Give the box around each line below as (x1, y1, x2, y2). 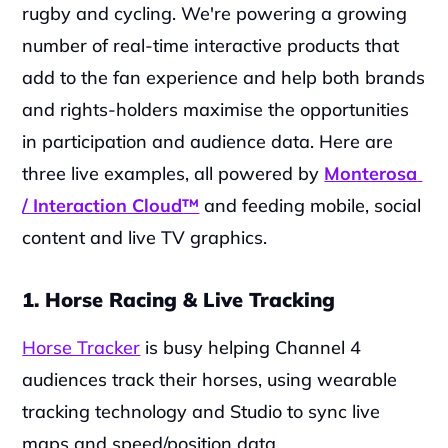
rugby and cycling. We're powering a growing (22, 2, 408, 25)
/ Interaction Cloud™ (22, 194, 200, 217)
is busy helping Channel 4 (140, 336, 362, 359)
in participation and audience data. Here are (22, 130, 394, 153)
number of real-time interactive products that (22, 34, 400, 57)
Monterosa (324, 162, 418, 185)
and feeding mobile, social (199, 194, 422, 217)
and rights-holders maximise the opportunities (22, 98, 410, 121)
